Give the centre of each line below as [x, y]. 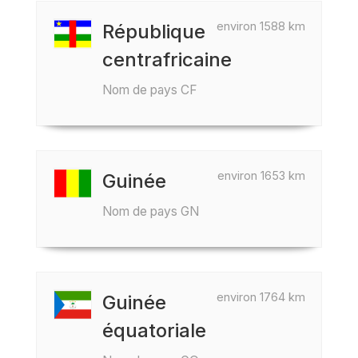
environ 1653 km [261, 175]
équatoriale [154, 330]
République [154, 32]
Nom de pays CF [150, 90]
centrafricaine [167, 60]
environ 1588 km [261, 26]
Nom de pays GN [151, 211]
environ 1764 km [261, 297]
